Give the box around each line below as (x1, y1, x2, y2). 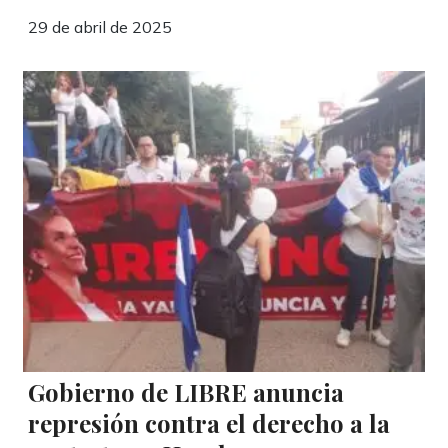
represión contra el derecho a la (28, 407, 391, 440)
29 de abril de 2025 (28, 17, 173, 38)
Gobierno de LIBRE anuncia (28, 376, 345, 409)
